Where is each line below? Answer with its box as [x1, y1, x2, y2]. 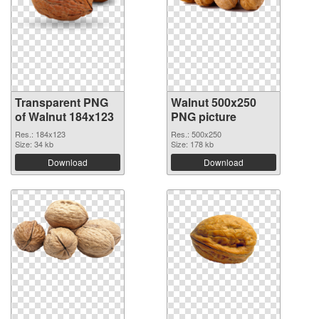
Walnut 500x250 [171, 93, 256, 110]
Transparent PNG [15, 93, 108, 110]
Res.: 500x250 [171, 127, 221, 140]
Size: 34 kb [15, 137, 53, 150]
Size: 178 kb [171, 137, 214, 150]
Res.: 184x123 [15, 127, 66, 140]
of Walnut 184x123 [15, 108, 114, 125]
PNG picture [171, 108, 236, 125]
